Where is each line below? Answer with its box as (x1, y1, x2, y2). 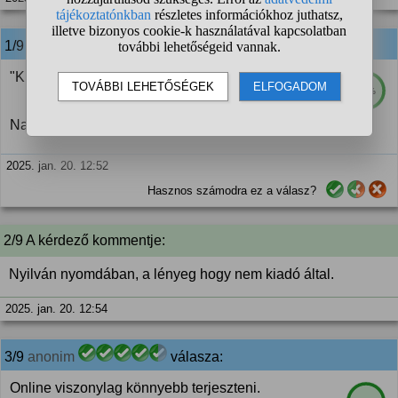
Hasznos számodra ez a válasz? (147, 184, 316, 197)
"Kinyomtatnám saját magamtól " (10, 69, 214, 84)
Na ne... (10, 117, 59, 132)
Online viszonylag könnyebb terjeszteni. (10, 380, 260, 395)
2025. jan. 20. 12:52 (6, 159, 108, 172)
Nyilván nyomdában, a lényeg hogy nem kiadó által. (9, 267, 334, 282)
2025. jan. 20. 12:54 (5, 302, 107, 315)
